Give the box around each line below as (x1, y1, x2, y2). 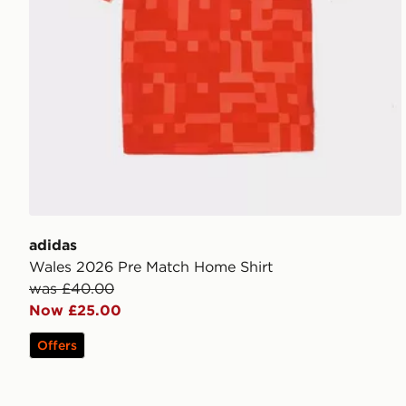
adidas (29, 235, 77, 254)
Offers (37, 336, 77, 353)
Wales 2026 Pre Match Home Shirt (29, 256, 273, 275)
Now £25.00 (29, 300, 121, 319)
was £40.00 (29, 278, 114, 297)
